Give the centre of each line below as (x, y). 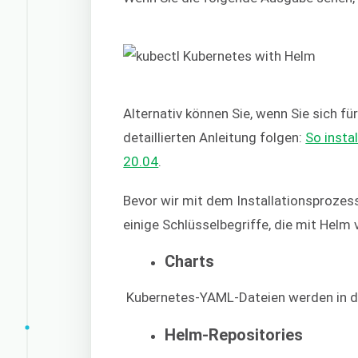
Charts (190, 261)
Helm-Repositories (234, 334)
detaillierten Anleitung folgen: (215, 138)
